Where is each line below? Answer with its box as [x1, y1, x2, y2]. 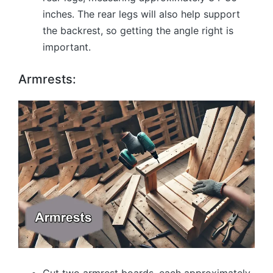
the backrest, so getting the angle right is [43, 24, 233, 37]
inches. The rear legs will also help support [43, 7, 240, 20]
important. [43, 40, 91, 53]
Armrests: [18, 71, 76, 87]
